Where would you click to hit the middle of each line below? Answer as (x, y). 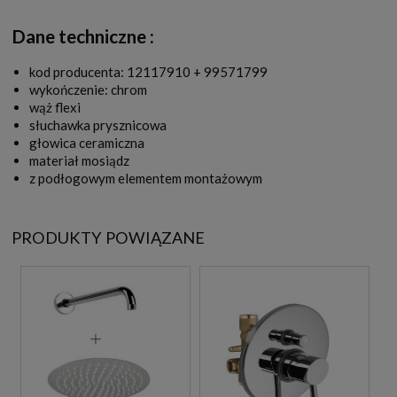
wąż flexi (55, 107)
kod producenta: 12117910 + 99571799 (148, 71)
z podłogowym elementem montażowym (146, 178)
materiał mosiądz (79, 160)
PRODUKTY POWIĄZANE (108, 237)
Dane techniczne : (83, 35)
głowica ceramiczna (87, 142)
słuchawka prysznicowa (98, 125)
